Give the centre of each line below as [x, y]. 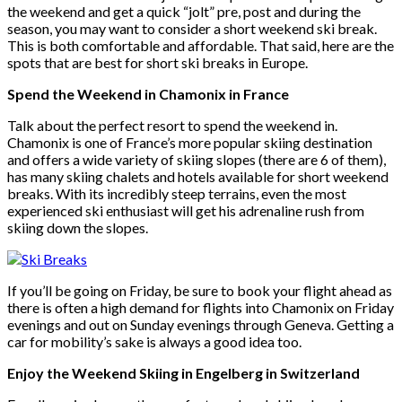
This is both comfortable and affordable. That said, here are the [201, 45]
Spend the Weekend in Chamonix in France [148, 93]
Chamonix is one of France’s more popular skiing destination [190, 142]
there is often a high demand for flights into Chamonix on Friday [201, 307]
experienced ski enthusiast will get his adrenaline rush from [186, 210]
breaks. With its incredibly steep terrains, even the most [177, 193]
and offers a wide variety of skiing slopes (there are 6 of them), [197, 159]
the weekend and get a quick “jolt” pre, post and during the [184, 11]
